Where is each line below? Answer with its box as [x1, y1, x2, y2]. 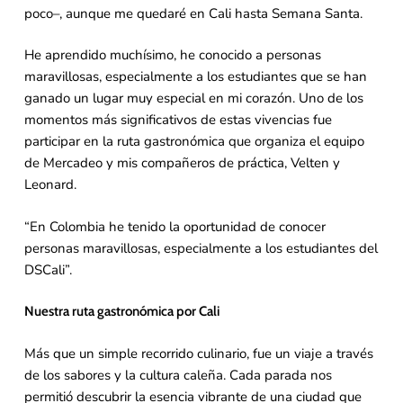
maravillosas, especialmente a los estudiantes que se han [23, 67, 367, 86]
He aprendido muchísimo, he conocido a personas [23, 46, 321, 65]
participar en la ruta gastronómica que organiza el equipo [23, 132, 364, 151]
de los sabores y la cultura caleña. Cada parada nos [23, 365, 332, 384]
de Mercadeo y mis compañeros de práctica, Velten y [23, 154, 340, 173]
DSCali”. [23, 260, 72, 279]
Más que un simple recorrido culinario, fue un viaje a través [23, 344, 373, 363]
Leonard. [23, 175, 76, 194]
